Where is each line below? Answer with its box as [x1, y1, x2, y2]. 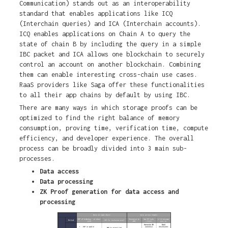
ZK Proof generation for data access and [39, 188, 179, 196]
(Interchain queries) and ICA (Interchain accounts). [19, 20, 201, 28]
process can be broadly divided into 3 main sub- [19, 145, 187, 153]
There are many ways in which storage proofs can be [19, 104, 197, 112]
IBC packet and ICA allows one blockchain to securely [19, 50, 205, 59]
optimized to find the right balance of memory [19, 114, 180, 122]
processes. [19, 155, 55, 163]
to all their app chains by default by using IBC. [19, 91, 190, 99]
